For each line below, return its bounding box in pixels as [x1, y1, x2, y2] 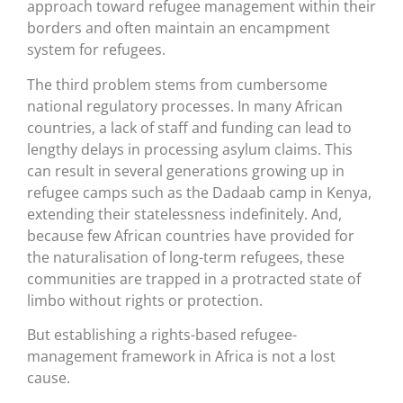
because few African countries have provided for [27, 225, 354, 246]
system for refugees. [27, 40, 166, 60]
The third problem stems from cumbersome [27, 74, 327, 94]
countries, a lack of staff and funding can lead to [27, 117, 352, 138]
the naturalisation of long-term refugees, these [27, 246, 345, 267]
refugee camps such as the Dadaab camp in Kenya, [27, 182, 372, 202]
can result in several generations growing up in [27, 160, 345, 181]
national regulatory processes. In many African [27, 95, 343, 116]
